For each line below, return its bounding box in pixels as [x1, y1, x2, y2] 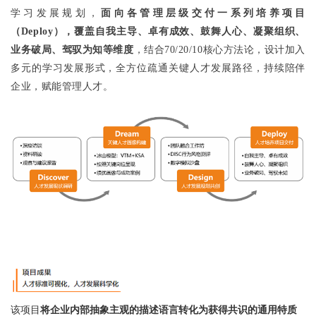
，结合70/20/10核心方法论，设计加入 [133, 44, 305, 55]
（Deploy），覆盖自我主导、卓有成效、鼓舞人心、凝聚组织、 [11, 25, 305, 37]
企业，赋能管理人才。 [11, 80, 114, 92]
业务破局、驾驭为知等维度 [11, 44, 134, 55]
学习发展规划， [11, 7, 102, 18]
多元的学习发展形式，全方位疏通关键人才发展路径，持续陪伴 [11, 62, 305, 73]
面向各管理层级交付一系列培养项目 [101, 7, 305, 18]
